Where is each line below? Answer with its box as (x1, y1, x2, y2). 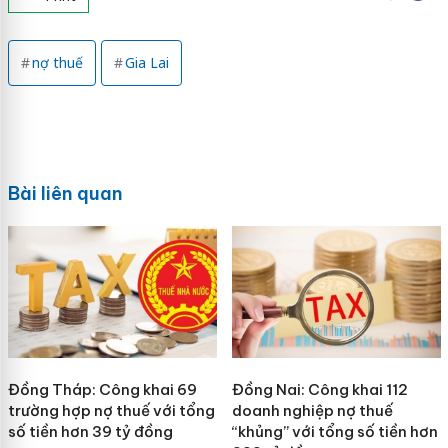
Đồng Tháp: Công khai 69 (7, 379, 197, 399)
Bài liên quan (7, 181, 123, 205)
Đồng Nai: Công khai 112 (231, 379, 408, 399)
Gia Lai (124, 52, 169, 72)
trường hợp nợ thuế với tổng (7, 400, 215, 420)
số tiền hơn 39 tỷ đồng (7, 421, 173, 441)
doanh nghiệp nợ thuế (231, 400, 393, 420)
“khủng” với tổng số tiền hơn (231, 421, 438, 441)
